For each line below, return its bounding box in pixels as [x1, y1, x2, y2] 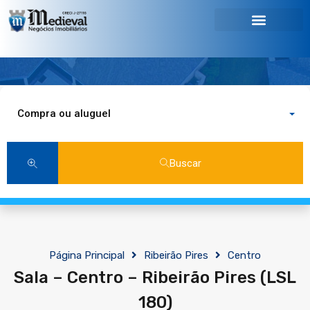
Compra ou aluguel [17, 107, 111, 120]
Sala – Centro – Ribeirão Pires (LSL [14, 268, 296, 287]
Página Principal [49, 249, 125, 262]
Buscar [170, 156, 201, 170]
